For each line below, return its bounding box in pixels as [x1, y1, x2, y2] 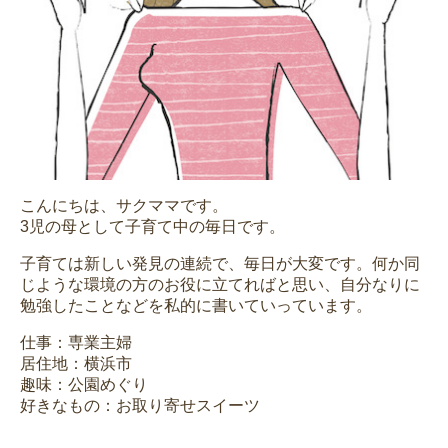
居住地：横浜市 [20, 355, 132, 373]
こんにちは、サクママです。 [20, 197, 228, 215]
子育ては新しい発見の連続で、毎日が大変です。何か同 [20, 255, 420, 273]
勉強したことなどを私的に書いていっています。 [20, 297, 372, 315]
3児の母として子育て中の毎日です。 [20, 218, 285, 236]
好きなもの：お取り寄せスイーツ [20, 397, 260, 415]
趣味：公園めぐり [20, 376, 148, 394]
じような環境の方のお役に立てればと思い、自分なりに [20, 276, 420, 294]
